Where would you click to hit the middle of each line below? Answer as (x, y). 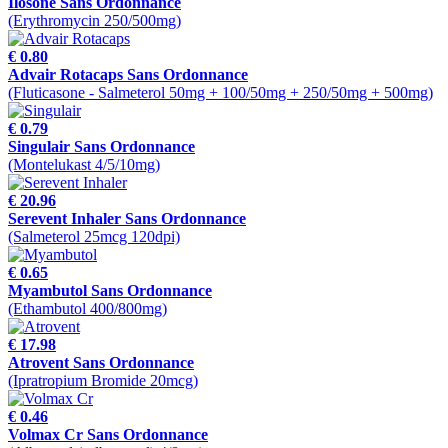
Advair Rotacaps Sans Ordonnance (128, 75)
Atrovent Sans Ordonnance (101, 363)
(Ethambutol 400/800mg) (87, 309)
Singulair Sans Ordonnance (101, 147)
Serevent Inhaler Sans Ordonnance (127, 219)
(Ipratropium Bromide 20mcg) (103, 381)
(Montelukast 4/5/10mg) (84, 165)
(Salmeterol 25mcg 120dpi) (94, 237)
